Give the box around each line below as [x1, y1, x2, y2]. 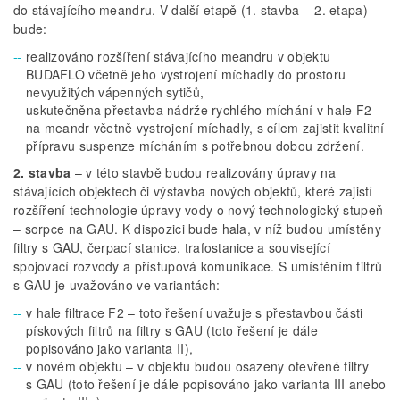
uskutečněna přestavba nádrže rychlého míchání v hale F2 [26, 101, 372, 120]
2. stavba [13, 163, 71, 182]
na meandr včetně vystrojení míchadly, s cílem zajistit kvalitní [26, 119, 385, 137]
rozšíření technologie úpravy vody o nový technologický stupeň [13, 201, 384, 220]
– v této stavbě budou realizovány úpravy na [71, 163, 336, 182]
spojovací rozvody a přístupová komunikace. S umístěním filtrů [13, 257, 383, 276]
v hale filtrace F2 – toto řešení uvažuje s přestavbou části [26, 304, 363, 322]
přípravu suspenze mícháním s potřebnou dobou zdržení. [26, 137, 364, 155]
